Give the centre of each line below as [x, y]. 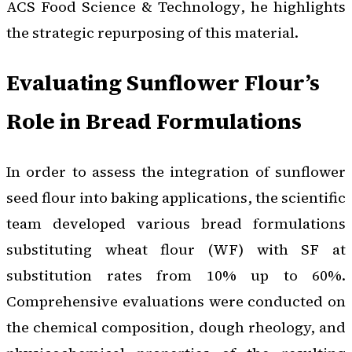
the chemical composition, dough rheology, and [176, 327]
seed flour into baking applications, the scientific [176, 197]
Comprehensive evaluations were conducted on [176, 301]
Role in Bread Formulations [154, 121]
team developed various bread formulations [176, 223]
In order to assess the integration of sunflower [176, 171]
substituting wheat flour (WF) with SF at [176, 249]
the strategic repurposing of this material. [152, 33]
